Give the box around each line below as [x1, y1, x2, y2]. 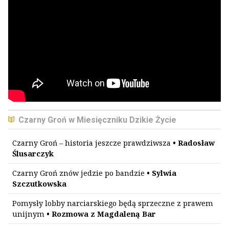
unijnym [12, 209, 44, 219]
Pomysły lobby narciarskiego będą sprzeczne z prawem [12, 198, 213, 208]
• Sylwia [147, 168, 176, 178]
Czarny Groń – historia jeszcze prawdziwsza [12, 138, 173, 148]
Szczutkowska [12, 179, 66, 189]
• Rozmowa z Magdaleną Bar [44, 209, 156, 219]
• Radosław [173, 138, 215, 148]
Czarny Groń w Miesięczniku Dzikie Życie [16, 115, 176, 125]
